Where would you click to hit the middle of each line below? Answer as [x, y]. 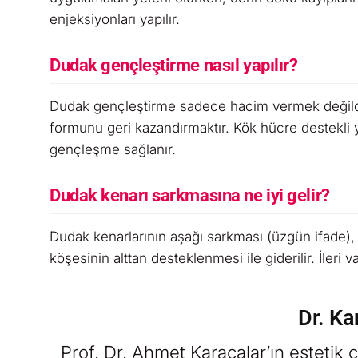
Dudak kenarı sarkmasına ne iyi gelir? [190, 195]
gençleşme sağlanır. [113, 149]
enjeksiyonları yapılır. [115, 19]
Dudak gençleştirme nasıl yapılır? [174, 65]
